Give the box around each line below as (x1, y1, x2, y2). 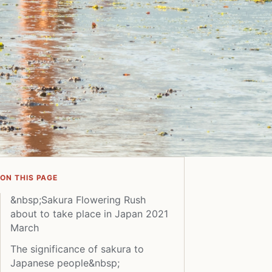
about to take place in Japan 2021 (10, 207, 168, 220)
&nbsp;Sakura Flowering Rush (10, 193, 146, 206)
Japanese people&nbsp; (10, 256, 120, 269)
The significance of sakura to (10, 242, 144, 255)
